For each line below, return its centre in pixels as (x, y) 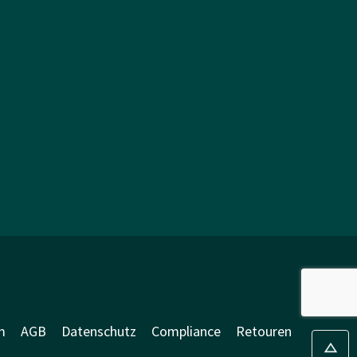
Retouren (263, 331)
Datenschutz (98, 331)
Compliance (186, 331)
